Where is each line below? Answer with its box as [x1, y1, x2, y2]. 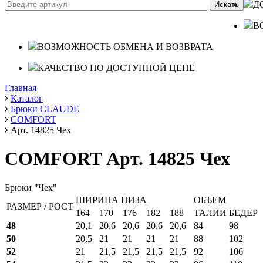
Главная [5, 83, 36, 93]
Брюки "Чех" [5, 182, 57, 193]
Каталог [11, 93, 43, 103]
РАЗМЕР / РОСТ [6, 201, 73, 211]
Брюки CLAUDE [11, 104, 79, 114]
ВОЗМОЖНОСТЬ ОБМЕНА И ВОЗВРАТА [38, 42, 213, 52]
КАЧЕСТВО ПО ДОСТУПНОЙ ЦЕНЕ [38, 63, 195, 73]
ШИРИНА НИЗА [76, 194, 147, 205]
